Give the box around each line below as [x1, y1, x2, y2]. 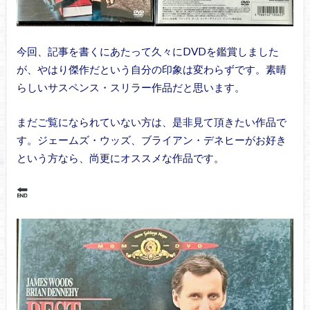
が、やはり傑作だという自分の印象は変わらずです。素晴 [16, 62, 286, 75]
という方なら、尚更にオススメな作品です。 [16, 152, 224, 165]
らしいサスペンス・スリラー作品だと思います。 [16, 80, 245, 93]
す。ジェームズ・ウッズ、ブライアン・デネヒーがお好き [16, 134, 286, 147]
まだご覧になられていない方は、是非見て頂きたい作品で [16, 116, 286, 129]
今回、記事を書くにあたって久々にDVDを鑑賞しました [16, 44, 279, 57]
